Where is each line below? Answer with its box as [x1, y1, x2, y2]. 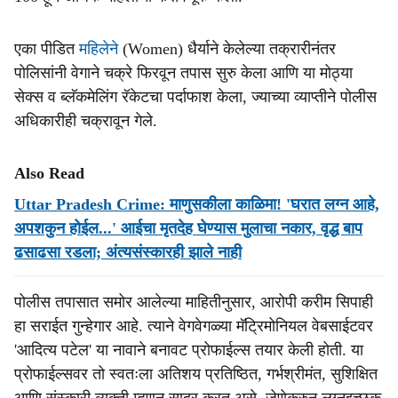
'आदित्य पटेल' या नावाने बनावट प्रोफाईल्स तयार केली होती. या [14, 341, 363, 359]
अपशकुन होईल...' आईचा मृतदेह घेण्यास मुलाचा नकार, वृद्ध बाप [14, 219, 362, 237]
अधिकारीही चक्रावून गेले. [14, 112, 157, 130]
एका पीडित [14, 40, 79, 58]
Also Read [14, 164, 84, 182]
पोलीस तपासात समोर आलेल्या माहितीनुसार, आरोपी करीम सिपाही [14, 293, 373, 311]
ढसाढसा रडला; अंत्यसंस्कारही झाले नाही [14, 243, 242, 261]
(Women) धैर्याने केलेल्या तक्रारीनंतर [118, 40, 336, 58]
